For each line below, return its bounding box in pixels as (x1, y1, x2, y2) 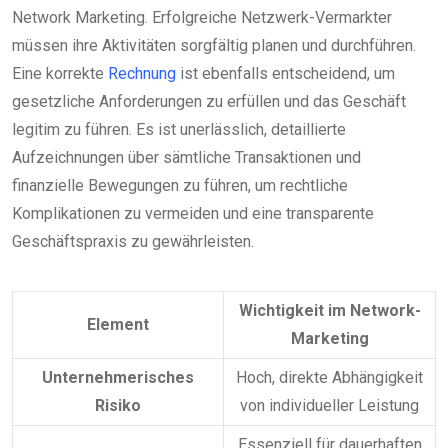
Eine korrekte (12, 63, 108, 83)
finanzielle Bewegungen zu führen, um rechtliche (12, 175, 348, 195)
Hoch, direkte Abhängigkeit (236, 367, 423, 387)
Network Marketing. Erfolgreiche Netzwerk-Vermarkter (12, 7, 392, 27)
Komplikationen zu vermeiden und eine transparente (12, 203, 374, 223)
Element (87, 314, 149, 334)
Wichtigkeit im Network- (238, 300, 421, 320)
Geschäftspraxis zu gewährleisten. (12, 231, 254, 251)
